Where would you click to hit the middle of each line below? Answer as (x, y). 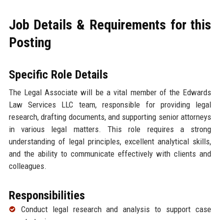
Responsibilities (47, 195)
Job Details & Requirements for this (110, 25)
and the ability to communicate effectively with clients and (110, 153)
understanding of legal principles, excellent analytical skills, (110, 141)
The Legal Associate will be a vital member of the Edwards (110, 92)
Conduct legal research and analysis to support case (116, 209)
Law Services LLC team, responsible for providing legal (110, 104)
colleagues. (27, 166)
